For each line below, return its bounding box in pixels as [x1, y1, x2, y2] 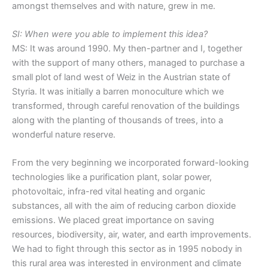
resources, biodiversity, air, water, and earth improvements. [12, 229, 251, 240]
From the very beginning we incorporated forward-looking [12, 157, 249, 169]
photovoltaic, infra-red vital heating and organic [12, 186, 205, 197]
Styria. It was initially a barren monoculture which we [12, 86, 224, 98]
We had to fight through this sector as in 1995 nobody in [12, 243, 242, 255]
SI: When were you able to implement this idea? [12, 29, 208, 40]
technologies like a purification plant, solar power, [12, 172, 212, 183]
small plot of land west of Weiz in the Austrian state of [12, 72, 230, 83]
